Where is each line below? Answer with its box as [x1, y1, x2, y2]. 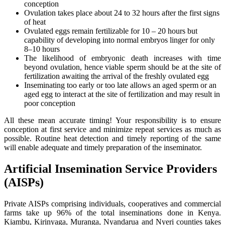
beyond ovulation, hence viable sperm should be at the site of [24, 63, 221, 72]
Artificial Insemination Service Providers [4, 162, 217, 176]
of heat [24, 18, 46, 27]
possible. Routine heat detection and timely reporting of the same [4, 134, 221, 143]
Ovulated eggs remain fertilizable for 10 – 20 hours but [24, 27, 197, 36]
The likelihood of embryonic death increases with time [24, 54, 221, 63]
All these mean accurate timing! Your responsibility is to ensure [4, 116, 221, 125]
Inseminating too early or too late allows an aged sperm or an [24, 81, 216, 90]
